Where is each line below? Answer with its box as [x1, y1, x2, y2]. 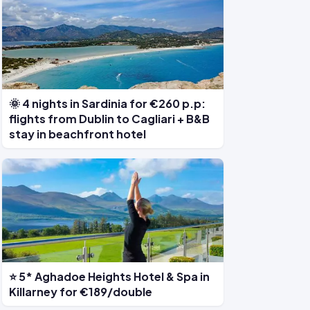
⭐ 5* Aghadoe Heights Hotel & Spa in [9, 269, 210, 284]
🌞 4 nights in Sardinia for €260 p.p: [9, 96, 206, 111]
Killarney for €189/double [9, 284, 152, 299]
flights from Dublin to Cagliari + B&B [9, 111, 210, 126]
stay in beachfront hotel [9, 127, 146, 141]
